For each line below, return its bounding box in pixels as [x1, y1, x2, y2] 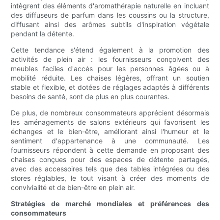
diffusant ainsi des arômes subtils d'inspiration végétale [11, 20, 209, 29]
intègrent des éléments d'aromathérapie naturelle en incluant [11, 1, 209, 10]
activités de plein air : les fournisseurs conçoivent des [11, 55, 209, 64]
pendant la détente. [11, 29, 75, 38]
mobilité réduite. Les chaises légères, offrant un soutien [11, 74, 209, 82]
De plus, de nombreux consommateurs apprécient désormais [11, 109, 209, 117]
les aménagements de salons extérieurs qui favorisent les [11, 118, 209, 127]
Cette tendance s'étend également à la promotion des [11, 46, 209, 55]
